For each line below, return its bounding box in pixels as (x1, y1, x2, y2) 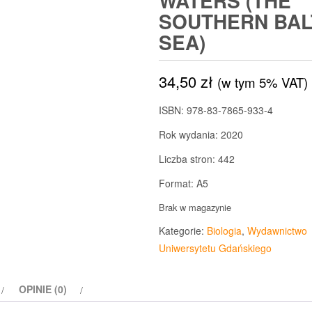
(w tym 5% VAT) (217, 73, 308, 91)
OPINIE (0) (19, 282, 67, 296)
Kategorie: (158, 224, 207, 237)
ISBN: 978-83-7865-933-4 (158, 103, 273, 117)
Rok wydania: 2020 (158, 127, 243, 141)
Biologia (206, 224, 242, 237)
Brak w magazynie (158, 201, 231, 214)
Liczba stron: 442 (158, 152, 235, 166)
